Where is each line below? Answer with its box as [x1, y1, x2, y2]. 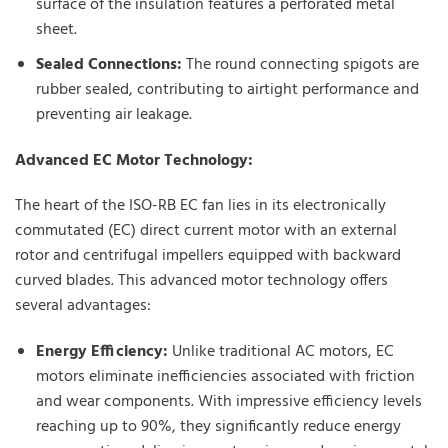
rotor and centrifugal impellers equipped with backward [15, 243, 401, 270]
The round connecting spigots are [181, 51, 419, 78]
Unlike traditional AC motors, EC [167, 339, 394, 366]
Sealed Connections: [35, 51, 182, 78]
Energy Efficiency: [35, 339, 168, 366]
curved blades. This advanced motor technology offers [15, 268, 388, 295]
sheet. [35, 17, 77, 44]
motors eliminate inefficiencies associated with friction [35, 364, 415, 391]
